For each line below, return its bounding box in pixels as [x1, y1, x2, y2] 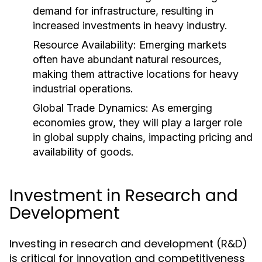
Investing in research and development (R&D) [9, 236, 247, 251]
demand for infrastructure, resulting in [33, 5, 213, 17]
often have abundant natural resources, [33, 53, 222, 65]
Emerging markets [136, 39, 226, 51]
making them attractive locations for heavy [33, 68, 239, 80]
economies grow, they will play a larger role [33, 116, 242, 129]
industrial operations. [33, 82, 133, 95]
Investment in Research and [9, 184, 238, 207]
